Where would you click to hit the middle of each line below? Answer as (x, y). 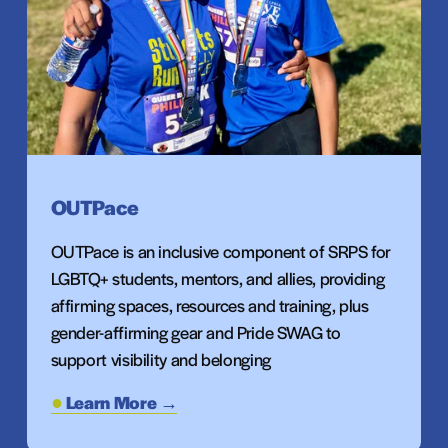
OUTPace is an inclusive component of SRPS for (221, 250)
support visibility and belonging (160, 358)
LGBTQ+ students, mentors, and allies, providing (217, 277)
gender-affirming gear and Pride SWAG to (195, 331)
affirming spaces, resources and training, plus (209, 304)
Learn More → (121, 401)
